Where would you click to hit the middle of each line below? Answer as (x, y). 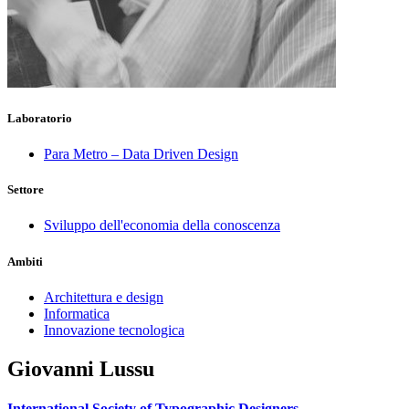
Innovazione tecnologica (114, 330)
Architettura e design (104, 297)
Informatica (77, 313)
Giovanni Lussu (81, 368)
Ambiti (25, 261)
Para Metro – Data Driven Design (141, 154)
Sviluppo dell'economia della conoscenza (162, 225)
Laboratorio (40, 118)
